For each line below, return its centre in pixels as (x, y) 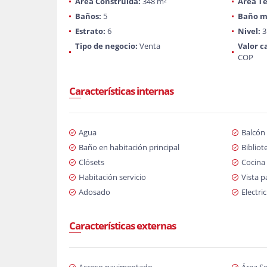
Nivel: (249, 31)
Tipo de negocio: (106, 46)
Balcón (253, 132)
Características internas (121, 91)
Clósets (91, 162)
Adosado (94, 192)
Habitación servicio (112, 177)
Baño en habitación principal (129, 147)
